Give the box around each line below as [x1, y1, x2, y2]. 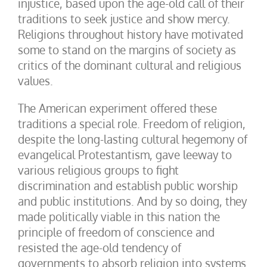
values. [18, 73, 53, 88]
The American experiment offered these [18, 101, 217, 115]
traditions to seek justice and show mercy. [18, 11, 230, 26]
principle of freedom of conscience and [18, 225, 215, 239]
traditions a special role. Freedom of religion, [18, 116, 246, 131]
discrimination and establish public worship [18, 178, 238, 193]
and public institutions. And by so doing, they [18, 194, 247, 208]
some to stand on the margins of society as [18, 42, 236, 57]
